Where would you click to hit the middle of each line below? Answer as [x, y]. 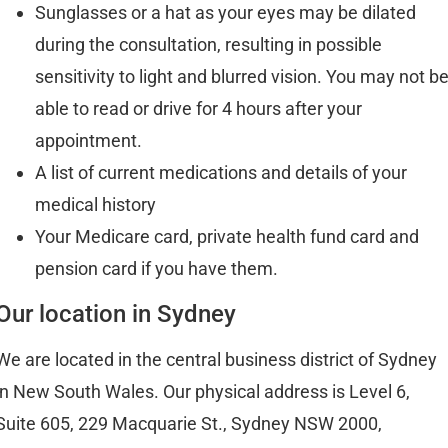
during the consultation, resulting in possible [208, 44]
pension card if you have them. [156, 268]
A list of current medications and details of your [221, 172]
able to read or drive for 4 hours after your [198, 108]
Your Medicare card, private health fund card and [227, 236]
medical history [95, 204]
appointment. [88, 140]
